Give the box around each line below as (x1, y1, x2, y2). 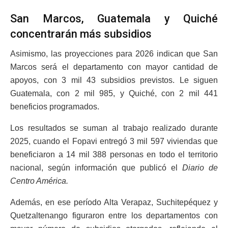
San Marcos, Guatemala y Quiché (10, 12, 218, 25)
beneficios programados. (10, 102, 99, 111)
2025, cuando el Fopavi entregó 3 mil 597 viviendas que (10, 137, 218, 146)
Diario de (182, 163, 218, 173)
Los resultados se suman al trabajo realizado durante (10, 124, 218, 133)
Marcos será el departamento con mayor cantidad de (10, 63, 218, 72)
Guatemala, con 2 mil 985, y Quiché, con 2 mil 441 (10, 89, 218, 98)
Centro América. (10, 177, 68, 186)
